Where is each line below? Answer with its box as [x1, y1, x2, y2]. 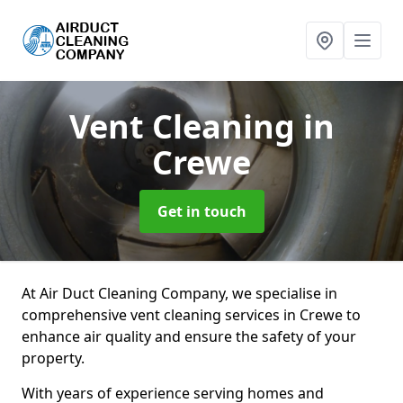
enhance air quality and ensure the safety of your [22, 327, 356, 346]
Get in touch [157, 201, 246, 221]
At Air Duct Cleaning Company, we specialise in [22, 283, 337, 303]
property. [22, 348, 88, 368]
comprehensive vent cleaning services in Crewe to [22, 305, 361, 325]
